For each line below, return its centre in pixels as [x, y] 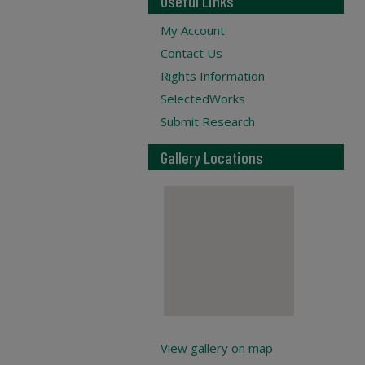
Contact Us [191, 53]
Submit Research [208, 121]
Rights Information [213, 76]
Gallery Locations [212, 157]
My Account [193, 30]
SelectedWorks [203, 99]
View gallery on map [217, 348]
